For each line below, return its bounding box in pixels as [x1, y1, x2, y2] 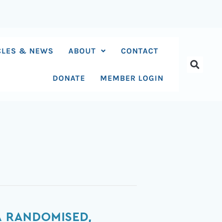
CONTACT [121, 46, 159, 55]
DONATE [53, 73, 86, 83]
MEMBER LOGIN [100, 73, 164, 83]
